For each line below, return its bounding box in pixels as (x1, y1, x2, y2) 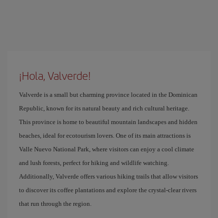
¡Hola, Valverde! (19, 68, 91, 83)
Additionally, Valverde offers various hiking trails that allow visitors (19, 173, 198, 180)
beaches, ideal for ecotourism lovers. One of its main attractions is (19, 132, 191, 139)
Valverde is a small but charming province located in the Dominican (19, 91, 198, 98)
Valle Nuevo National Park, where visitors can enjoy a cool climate (19, 145, 194, 153)
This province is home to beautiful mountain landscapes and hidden (19, 118, 198, 126)
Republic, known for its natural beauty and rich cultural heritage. (19, 105, 189, 112)
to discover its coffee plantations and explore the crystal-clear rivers (19, 186, 197, 194)
